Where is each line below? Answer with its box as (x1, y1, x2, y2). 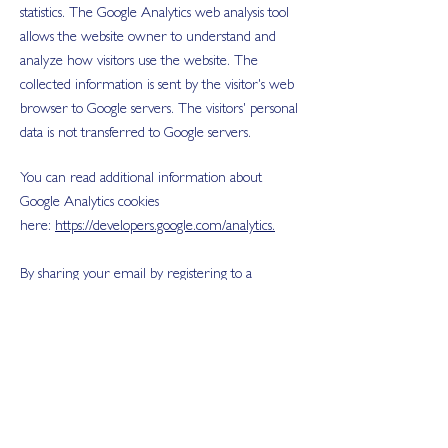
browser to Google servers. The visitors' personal (20, 103, 298, 118)
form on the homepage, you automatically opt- (20, 316, 290, 331)
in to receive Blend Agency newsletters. (20, 340, 248, 355)
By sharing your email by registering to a (20, 268, 252, 283)
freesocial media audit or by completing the (20, 292, 270, 307)
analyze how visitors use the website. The (20, 55, 258, 70)
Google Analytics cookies (20, 196, 159, 211)
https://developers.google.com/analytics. (55, 220, 275, 235)
